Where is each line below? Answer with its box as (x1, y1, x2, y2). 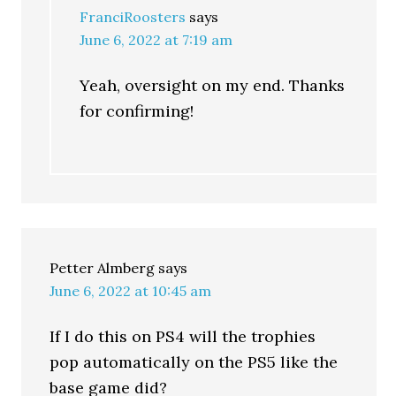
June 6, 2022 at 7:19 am (80, 31, 233, 49)
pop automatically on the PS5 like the (49, 352, 339, 372)
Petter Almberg (49, 259, 156, 277)
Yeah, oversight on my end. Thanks (80, 75, 346, 95)
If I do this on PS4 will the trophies (49, 326, 316, 346)
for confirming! (80, 101, 194, 121)
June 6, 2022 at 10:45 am (49, 282, 212, 300)
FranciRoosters (80, 8, 187, 26)
